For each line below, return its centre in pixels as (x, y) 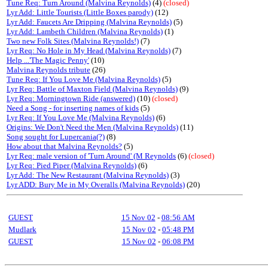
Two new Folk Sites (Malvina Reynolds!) (73, 41)
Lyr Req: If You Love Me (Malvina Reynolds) (80, 118)
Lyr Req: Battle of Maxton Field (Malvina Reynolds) (92, 89)
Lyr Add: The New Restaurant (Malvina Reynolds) (88, 175)
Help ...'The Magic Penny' (48, 60)
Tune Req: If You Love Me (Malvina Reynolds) (83, 79)
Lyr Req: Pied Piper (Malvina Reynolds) (71, 165)
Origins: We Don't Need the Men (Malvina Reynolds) (92, 127)
